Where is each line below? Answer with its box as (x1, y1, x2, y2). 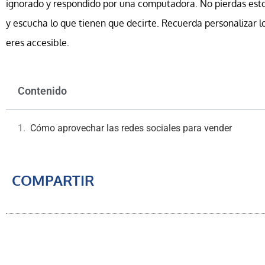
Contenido (18, 85, 67, 98)
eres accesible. (6, 37, 69, 49)
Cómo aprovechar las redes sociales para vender (30, 122, 232, 134)
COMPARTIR (12, 171, 94, 190)
